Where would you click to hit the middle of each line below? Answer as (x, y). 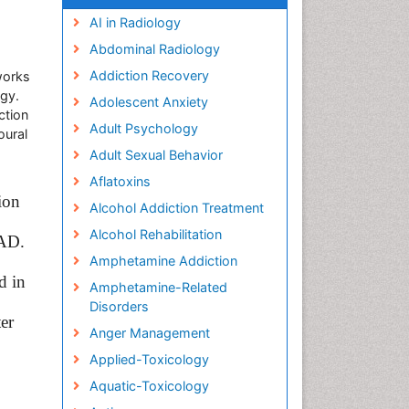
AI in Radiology (135, 22)
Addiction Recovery (149, 75)
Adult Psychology (143, 128)
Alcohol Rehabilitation (155, 234)
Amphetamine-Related (158, 287)
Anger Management (149, 333)
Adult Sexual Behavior (156, 155)
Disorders (119, 306)
